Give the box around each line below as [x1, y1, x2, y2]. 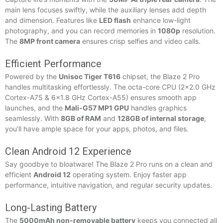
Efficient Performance [5, 57, 102, 70]
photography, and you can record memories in [5, 26, 158, 35]
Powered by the [5, 72, 59, 81]
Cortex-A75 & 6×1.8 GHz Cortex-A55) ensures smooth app [5, 93, 197, 102]
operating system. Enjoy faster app [71, 170, 187, 179]
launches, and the [5, 103, 65, 112]
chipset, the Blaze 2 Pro [120, 72, 200, 81]
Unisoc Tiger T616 [59, 72, 120, 81]
